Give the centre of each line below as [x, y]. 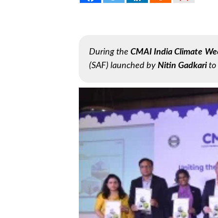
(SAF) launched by [123, 66]
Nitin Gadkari [182, 66]
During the [110, 52]
